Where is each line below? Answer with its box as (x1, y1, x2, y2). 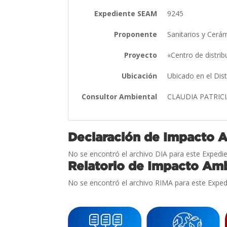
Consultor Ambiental (82, 91, 158, 101)
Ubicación (122, 70, 158, 81)
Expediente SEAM (94, 8, 158, 18)
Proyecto (124, 50, 158, 60)
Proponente (114, 29, 158, 39)
